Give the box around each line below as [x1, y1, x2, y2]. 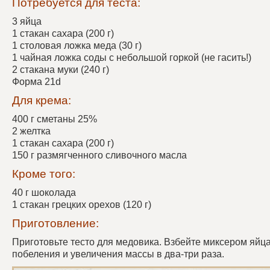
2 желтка [12, 126, 51, 136]
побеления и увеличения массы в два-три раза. [12, 249, 224, 259]
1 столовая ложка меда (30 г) [12, 40, 142, 51]
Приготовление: [12, 217, 99, 230]
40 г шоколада [12, 187, 76, 198]
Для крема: [12, 94, 71, 107]
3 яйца [12, 16, 42, 27]
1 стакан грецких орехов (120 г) [12, 199, 151, 210]
